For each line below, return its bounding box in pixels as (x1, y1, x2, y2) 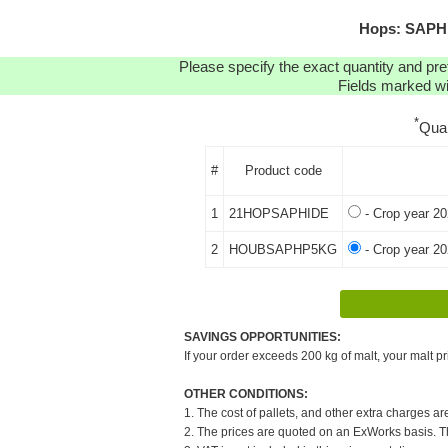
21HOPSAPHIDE (229, 205, 329, 221)
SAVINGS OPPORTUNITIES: (184, 329, 341, 344)
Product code (244, 162, 322, 178)
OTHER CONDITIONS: (184, 386, 308, 401)
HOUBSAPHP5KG (229, 241, 337, 257)
